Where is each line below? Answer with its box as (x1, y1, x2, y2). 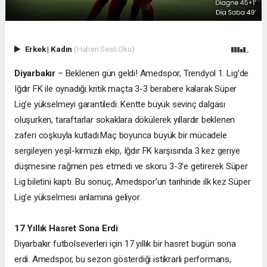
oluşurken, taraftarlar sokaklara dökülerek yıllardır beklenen (14, 114, 235, 126)
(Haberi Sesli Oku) (73, 44, 135, 54)
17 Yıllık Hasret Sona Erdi (14, 223, 119, 234)
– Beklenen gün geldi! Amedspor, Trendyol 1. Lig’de (55, 68, 249, 79)
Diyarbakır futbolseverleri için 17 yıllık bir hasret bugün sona (14, 238, 236, 250)
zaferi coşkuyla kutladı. (14, 130, 101, 141)
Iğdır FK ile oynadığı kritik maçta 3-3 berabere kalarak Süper (14, 83, 237, 95)
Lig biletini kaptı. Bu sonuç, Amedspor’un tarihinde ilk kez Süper (14, 176, 251, 188)
